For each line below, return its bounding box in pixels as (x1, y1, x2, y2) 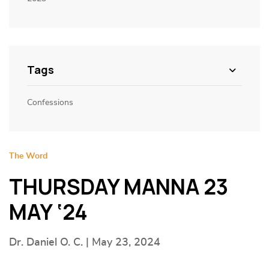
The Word (9, 152, 47, 160)
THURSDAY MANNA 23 (9, 173, 228, 201)
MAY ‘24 (9, 198, 88, 226)
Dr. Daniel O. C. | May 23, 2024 (9, 237, 160, 248)
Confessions (27, 98, 73, 107)
